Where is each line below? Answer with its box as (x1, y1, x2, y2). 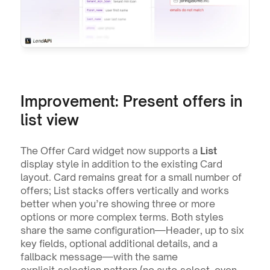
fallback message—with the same (20, 250, 178, 263)
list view (20, 110, 79, 129)
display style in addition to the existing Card (20, 157, 222, 170)
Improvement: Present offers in (20, 92, 242, 110)
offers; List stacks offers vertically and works (20, 184, 229, 196)
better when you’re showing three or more (20, 197, 215, 210)
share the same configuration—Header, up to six (20, 224, 244, 236)
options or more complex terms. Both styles (20, 210, 224, 223)
